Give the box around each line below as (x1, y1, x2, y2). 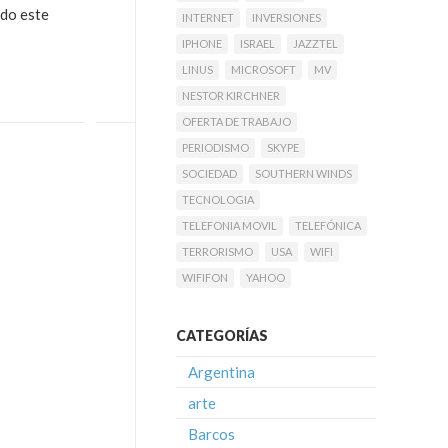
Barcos (188, 425, 235, 443)
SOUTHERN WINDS (255, 167, 352, 180)
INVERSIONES (252, 11, 321, 24)
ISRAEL (240, 37, 275, 50)
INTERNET (182, 11, 234, 24)
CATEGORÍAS (176, 327, 268, 344)
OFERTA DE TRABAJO (182, 115, 291, 128)
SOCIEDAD (182, 167, 237, 180)
